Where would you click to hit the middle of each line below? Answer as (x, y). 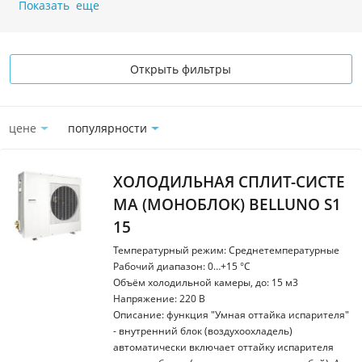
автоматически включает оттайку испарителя (223, 347)
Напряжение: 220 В (159, 299)
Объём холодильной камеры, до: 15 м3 (206, 282)
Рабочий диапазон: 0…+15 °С (182, 266)
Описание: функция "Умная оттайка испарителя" (231, 315)
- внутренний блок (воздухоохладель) (203, 331)
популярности (108, 128)
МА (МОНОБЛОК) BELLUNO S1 (227, 204)
